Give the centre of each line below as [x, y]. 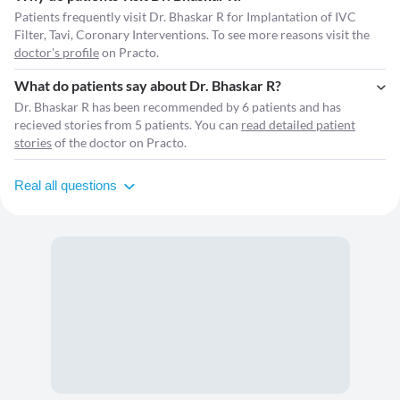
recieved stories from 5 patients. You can [128, 125]
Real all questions [66, 186]
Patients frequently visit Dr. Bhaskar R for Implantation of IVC [185, 17]
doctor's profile [57, 53]
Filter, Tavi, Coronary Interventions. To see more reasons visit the [192, 35]
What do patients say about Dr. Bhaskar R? [148, 86]
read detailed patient [298, 125]
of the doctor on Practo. [119, 143]
